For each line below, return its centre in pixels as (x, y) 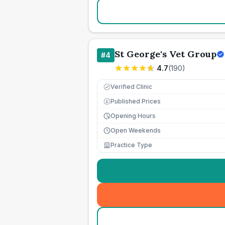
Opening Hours (133, 116)
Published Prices (136, 101)
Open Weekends (136, 130)
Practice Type (131, 145)
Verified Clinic (131, 87)
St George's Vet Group (165, 54)
